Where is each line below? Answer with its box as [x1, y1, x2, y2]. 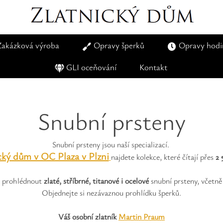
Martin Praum [118, 211, 165, 222]
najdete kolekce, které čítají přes [111, 151, 216, 162]
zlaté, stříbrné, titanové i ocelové [44, 175, 149, 186]
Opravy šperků [94, 39, 144, 51]
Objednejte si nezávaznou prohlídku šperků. [42, 187, 181, 198]
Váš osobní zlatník [58, 211, 118, 222]
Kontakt [139, 61, 167, 73]
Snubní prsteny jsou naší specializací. [52, 139, 171, 150]
